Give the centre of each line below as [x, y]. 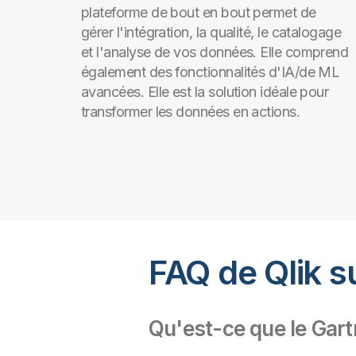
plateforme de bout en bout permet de [199, 12]
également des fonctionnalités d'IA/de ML [211, 72]
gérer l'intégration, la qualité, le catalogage [211, 32]
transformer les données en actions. [191, 112]
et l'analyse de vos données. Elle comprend [215, 52]
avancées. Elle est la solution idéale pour [205, 92]
